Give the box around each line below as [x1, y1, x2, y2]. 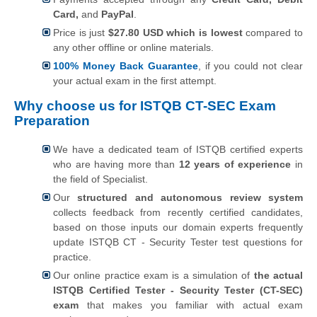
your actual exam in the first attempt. [53, 74, 217, 86]
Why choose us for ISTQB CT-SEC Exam [14, 98, 276, 113]
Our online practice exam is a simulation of [53, 269, 254, 281]
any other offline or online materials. [53, 41, 214, 53]
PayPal [98, 8, 134, 20]
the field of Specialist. [53, 173, 148, 185]
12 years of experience [178, 158, 292, 170]
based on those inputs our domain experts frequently [53, 221, 303, 233]
